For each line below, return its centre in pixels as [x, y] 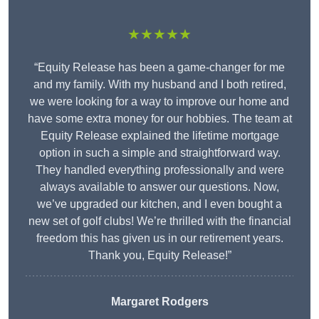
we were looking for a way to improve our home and [159, 102]
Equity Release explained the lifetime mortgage [159, 136]
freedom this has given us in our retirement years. [159, 239]
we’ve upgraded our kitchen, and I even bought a [159, 204]
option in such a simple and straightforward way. [159, 153]
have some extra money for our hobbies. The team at [159, 119]
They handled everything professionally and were [159, 170]
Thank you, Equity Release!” [159, 256]
